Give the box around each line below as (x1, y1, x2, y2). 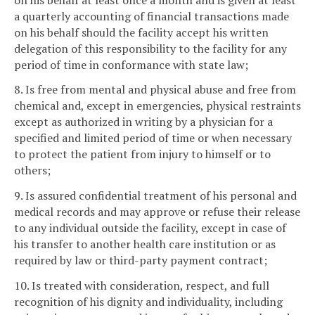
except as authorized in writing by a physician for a (14, 114, 273, 130)
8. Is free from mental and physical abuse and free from (14, 82, 296, 98)
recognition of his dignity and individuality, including (14, 294, 283, 310)
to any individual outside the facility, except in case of (14, 220, 286, 236)
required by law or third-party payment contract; (14, 252, 267, 269)
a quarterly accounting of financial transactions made (14, 8, 289, 24)
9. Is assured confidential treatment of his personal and (14, 188, 297, 204)
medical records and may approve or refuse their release (14, 204, 300, 220)
